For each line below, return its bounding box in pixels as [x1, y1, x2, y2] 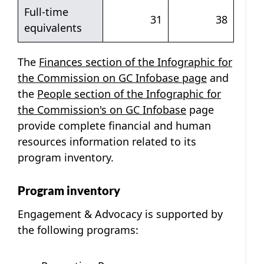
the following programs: [18, 222, 138, 237]
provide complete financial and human [18, 118, 211, 133]
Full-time [24, 4, 68, 19]
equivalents [24, 20, 82, 35]
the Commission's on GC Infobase [18, 102, 186, 117]
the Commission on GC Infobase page [18, 70, 207, 85]
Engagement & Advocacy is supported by [18, 206, 223, 221]
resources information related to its [18, 134, 196, 148]
